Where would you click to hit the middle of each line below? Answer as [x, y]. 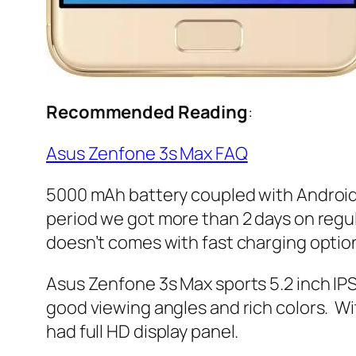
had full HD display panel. [143, 332]
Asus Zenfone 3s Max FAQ [147, 154]
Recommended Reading [147, 112]
